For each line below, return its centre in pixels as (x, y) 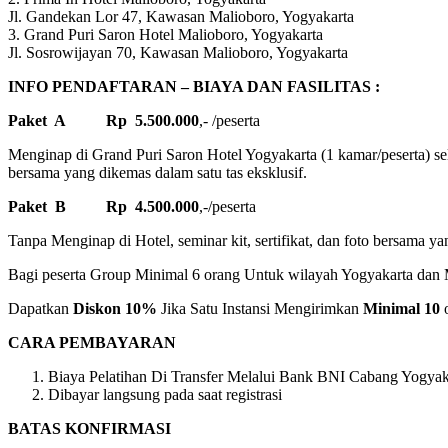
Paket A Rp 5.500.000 (103, 120)
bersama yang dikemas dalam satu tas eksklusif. (157, 172)
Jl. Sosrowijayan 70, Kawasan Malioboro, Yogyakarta (178, 52)
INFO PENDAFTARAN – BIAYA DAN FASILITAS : (194, 86)
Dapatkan (40, 308)
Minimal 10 (401, 308)
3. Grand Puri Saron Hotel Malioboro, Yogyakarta (165, 34)
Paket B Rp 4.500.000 (103, 206)
